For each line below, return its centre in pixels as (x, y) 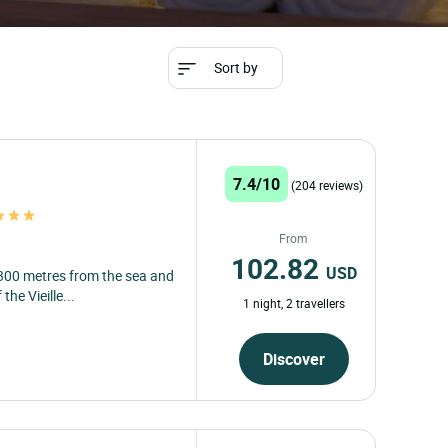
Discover (293, 358)
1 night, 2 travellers (293, 302)
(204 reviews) (326, 184)
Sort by (235, 67)
